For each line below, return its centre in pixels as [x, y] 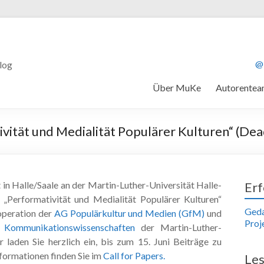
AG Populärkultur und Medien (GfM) [129, 213]
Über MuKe [177, 87]
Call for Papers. [134, 255]
